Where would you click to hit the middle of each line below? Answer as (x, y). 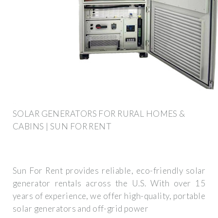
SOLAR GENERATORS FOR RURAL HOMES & (99, 113)
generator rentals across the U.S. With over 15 (109, 183)
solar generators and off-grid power (81, 209)
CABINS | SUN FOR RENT (62, 126)
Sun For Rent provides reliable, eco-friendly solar (109, 171)
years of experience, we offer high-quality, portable (109, 196)
